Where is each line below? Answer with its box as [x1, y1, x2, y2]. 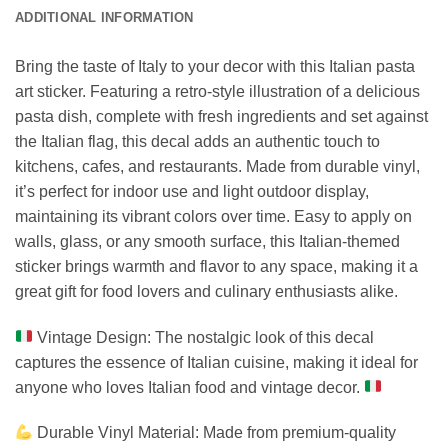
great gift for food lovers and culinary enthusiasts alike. [15, 282, 398, 300]
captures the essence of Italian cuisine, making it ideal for [15, 353, 418, 371]
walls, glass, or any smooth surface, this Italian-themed [15, 232, 400, 250]
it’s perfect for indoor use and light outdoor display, [15, 182, 369, 200]
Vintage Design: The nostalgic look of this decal [33, 328, 375, 346]
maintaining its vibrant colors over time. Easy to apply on [15, 207, 412, 225]
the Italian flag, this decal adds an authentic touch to [15, 132, 380, 150]
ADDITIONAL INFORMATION [15, 9, 194, 25]
